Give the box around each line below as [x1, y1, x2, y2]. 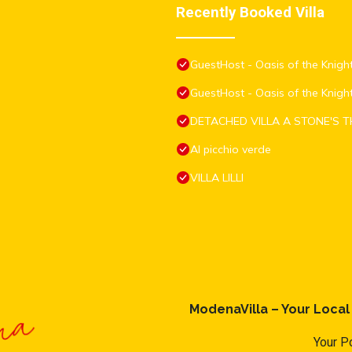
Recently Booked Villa [176, 4, 324, 22]
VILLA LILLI [190, 170, 244, 185]
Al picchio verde [190, 142, 271, 157]
